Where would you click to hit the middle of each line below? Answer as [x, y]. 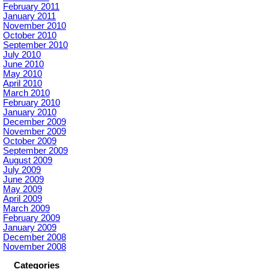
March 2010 [26, 93]
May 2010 [23, 74]
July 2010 [22, 55]
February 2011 [31, 7]
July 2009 [22, 170]
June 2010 [23, 65]
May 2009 [23, 189]
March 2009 [26, 209]
